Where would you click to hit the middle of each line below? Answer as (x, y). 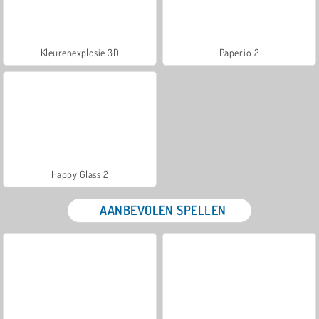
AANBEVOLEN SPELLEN (163, 210)
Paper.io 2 (239, 52)
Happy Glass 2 (80, 174)
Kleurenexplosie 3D (80, 52)
